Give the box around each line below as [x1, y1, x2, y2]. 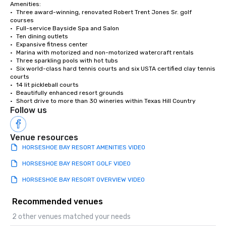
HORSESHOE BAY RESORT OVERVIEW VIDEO [22, 176, 145, 184]
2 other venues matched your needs [12, 212, 131, 221]
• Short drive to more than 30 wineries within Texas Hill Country [16, 97, 196, 105]
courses [10, 17, 34, 24]
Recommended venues [12, 197, 103, 207]
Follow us [10, 105, 47, 116]
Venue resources [10, 133, 78, 143]
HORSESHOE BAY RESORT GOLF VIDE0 [22, 160, 131, 167]
